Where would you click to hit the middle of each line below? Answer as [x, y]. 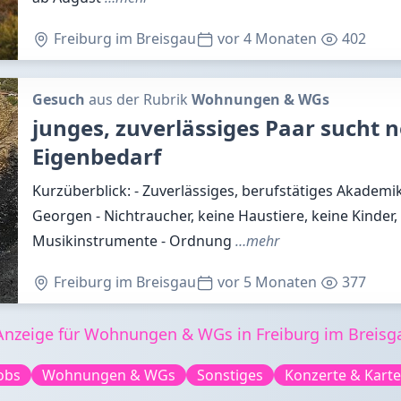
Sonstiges [230, 375]
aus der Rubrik [138, 99]
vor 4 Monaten [265, 38]
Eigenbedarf [97, 156]
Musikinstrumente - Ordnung [134, 241]
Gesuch [59, 99]
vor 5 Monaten [265, 282]
